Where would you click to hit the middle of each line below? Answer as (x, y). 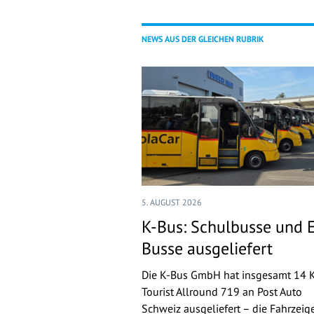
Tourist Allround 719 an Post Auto (222, 292)
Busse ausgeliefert (207, 249)
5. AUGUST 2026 (172, 203)
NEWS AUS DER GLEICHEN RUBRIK (203, 39)
